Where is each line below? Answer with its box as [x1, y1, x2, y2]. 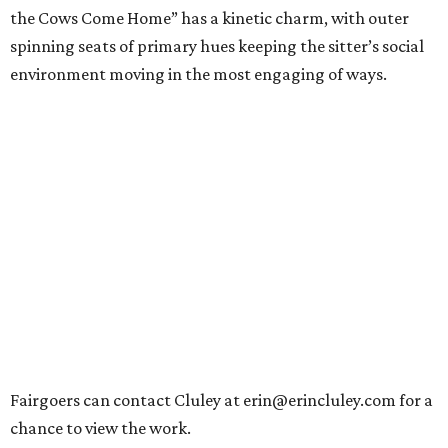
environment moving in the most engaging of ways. [10, 64, 387, 85]
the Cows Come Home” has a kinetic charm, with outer [10, 8, 409, 29]
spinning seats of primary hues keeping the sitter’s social [10, 36, 424, 57]
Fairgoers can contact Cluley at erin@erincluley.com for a [10, 390, 433, 411]
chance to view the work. [10, 418, 191, 439]
